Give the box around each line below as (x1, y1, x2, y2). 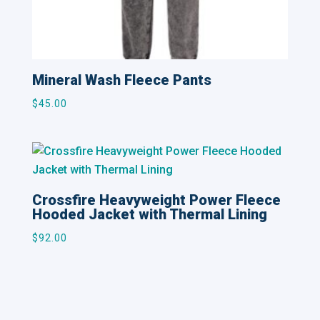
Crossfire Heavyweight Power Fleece (31, 191, 281, 209)
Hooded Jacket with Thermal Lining (31, 206, 267, 224)
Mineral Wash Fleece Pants (31, 71, 211, 89)
